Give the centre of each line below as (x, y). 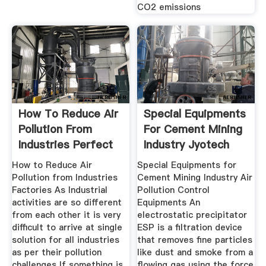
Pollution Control (174, 190)
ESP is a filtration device (190, 228)
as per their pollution (56, 253)
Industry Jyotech (187, 144)
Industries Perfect (65, 144)
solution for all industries (65, 240)
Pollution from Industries (64, 178)
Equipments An (169, 203)
